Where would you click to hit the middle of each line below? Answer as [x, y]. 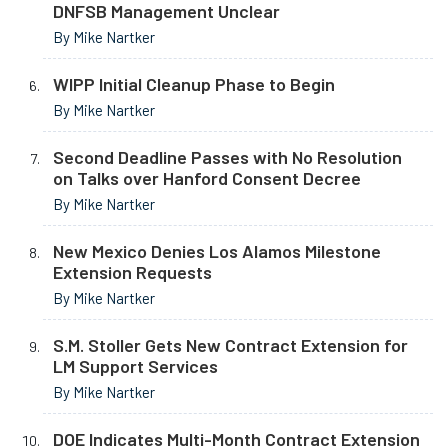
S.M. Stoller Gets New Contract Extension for [230, 345]
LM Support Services [135, 366]
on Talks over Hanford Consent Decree [207, 178]
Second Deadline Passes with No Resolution [227, 157]
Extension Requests [132, 272]
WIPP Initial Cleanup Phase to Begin [194, 84]
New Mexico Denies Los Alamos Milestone [217, 251]
